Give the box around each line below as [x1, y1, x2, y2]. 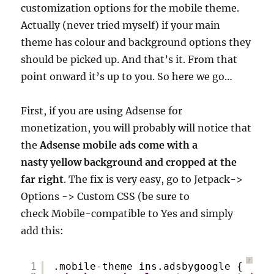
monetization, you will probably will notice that [21, 122, 252, 134]
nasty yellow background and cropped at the [21, 156, 237, 168]
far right [21, 173, 64, 185]
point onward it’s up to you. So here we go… [21, 70, 233, 83]
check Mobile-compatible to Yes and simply [21, 207, 234, 220]
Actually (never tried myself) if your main [21, 19, 221, 31]
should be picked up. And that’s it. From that [21, 53, 238, 65]
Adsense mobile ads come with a [40, 139, 198, 151]
